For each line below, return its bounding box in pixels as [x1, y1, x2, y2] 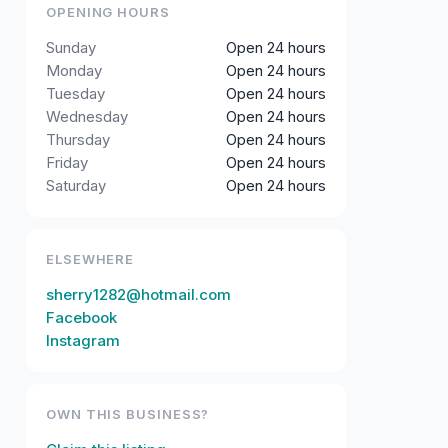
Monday [46, 61, 102, 81]
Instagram [46, 331, 120, 351]
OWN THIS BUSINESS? [46, 406, 210, 423]
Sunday [46, 38, 96, 58]
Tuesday [46, 84, 105, 104]
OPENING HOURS [46, 4, 170, 21]
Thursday [46, 130, 110, 150]
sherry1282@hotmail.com [46, 285, 231, 305]
